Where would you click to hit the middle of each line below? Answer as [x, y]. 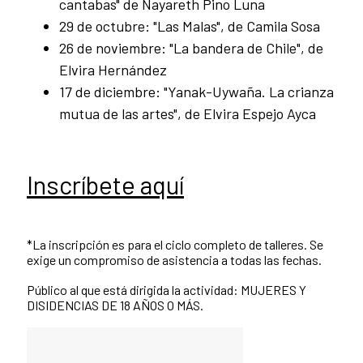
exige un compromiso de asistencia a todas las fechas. [175, 260]
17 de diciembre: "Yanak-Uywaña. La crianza [196, 92]
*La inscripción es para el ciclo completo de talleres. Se [175, 245]
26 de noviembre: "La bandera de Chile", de [191, 48]
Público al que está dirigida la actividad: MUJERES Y [167, 290]
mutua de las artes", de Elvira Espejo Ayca [189, 114]
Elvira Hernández [115, 70]
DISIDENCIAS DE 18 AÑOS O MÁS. [116, 305]
